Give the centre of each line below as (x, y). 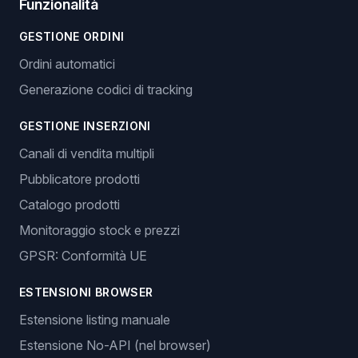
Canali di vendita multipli (87, 153)
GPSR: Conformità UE (83, 256)
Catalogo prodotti (70, 205)
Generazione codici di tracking (106, 89)
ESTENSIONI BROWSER (86, 292)
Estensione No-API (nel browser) (115, 345)
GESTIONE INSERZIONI (85, 126)
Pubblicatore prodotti (80, 179)
